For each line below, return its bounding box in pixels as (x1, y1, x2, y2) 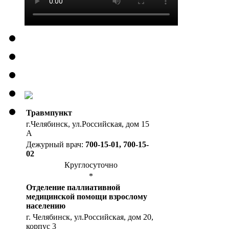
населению (26, 201, 65, 210)
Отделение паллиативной (26, 182, 120, 192)
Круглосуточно (64, 160, 118, 169)
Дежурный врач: (26, 140, 85, 149)
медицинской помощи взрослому (26, 192, 147, 201)
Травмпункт (26, 108, 72, 117)
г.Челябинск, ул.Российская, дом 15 (26, 119, 149, 128)
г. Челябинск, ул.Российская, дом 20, (26, 212, 153, 221)
